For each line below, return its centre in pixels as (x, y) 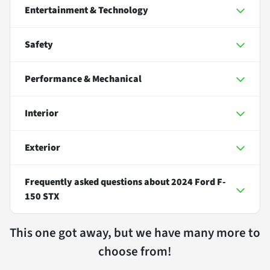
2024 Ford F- (198, 182)
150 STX (42, 196)
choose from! (135, 251)
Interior (42, 113)
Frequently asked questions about (98, 182)
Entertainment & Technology (86, 10)
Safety (39, 44)
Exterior (42, 147)
